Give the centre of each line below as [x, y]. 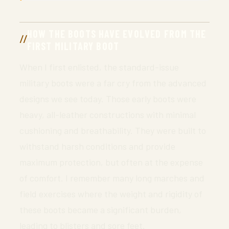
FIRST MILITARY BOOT [73, 46]
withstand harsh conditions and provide [97, 146]
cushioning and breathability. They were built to [113, 130]
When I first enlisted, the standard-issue [99, 67]
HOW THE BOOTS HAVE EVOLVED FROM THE [117, 33]
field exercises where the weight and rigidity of [111, 193]
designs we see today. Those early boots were [108, 98]
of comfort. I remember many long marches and [112, 178]
